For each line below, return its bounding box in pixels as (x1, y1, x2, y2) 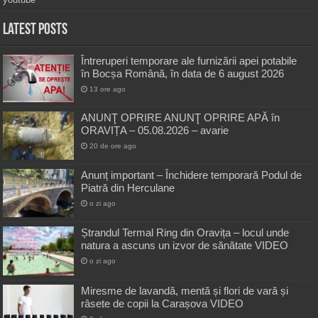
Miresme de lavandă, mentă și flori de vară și (81, 284, 289, 297)
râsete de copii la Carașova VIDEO (81, 297, 244, 309)
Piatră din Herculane (81, 182, 175, 194)
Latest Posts (3, 22, 68, 39)
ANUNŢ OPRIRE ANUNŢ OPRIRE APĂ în (81, 111, 280, 124)
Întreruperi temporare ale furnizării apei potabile (81, 55, 297, 67)
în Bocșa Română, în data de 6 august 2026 (81, 67, 285, 80)
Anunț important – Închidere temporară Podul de (81, 169, 302, 182)
